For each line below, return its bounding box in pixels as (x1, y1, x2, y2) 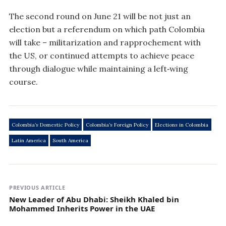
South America (52, 137, 89, 144)
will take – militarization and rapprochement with (9, 37, 201, 47)
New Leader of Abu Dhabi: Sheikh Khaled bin (9, 194, 179, 205)
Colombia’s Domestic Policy (12, 121, 80, 128)
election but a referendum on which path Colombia (9, 24, 205, 34)
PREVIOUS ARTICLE (9, 184, 66, 192)
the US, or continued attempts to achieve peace (9, 50, 194, 61)
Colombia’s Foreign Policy (86, 121, 149, 128)
